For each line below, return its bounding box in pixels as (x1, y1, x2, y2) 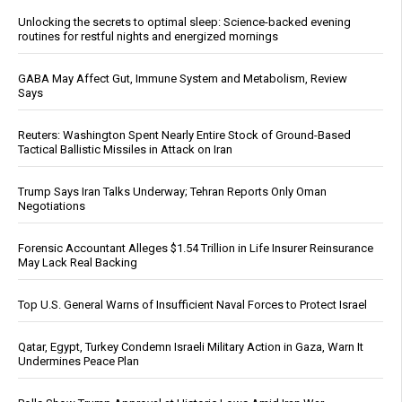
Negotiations (18, 198, 85, 213)
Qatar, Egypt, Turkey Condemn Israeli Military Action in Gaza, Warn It (18, 339, 363, 354)
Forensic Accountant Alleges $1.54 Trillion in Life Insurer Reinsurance (18, 240, 373, 255)
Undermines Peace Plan (18, 354, 139, 368)
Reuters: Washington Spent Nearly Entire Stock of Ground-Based (18, 127, 351, 142)
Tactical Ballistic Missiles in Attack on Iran (18, 142, 232, 156)
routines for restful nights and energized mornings (18, 29, 278, 43)
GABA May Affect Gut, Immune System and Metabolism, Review (18, 71, 347, 85)
